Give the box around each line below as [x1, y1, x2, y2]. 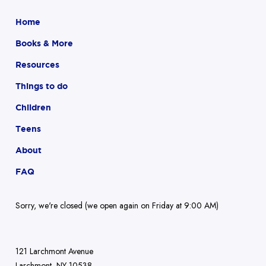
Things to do [15, 81, 68, 91]
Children [15, 102, 51, 112]
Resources [15, 59, 59, 69]
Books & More [15, 38, 73, 48]
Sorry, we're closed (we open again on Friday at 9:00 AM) [15, 199, 218, 211]
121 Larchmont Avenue [15, 245, 93, 258]
